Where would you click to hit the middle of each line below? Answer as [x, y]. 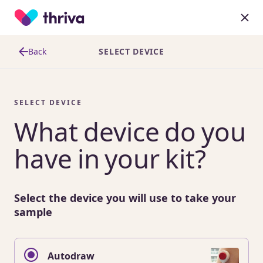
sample [33, 212]
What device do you [130, 131]
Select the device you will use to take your [125, 198]
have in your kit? [110, 159]
